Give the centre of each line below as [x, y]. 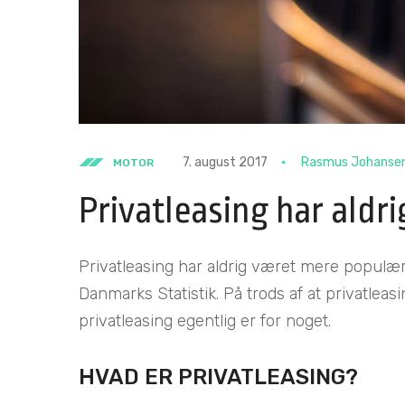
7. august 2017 [225, 162]
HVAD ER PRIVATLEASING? [218, 377]
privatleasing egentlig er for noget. [205, 320]
